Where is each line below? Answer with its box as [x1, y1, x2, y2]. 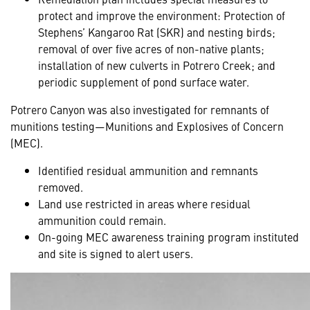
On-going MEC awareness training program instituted [38, 228, 299, 244]
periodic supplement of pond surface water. [38, 73, 249, 89]
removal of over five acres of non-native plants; [38, 40, 264, 56]
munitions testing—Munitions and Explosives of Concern [10, 118, 284, 134]
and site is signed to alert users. [38, 245, 193, 261]
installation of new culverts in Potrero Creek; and [38, 57, 275, 73]
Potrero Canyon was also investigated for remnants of [10, 101, 269, 117]
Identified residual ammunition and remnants [38, 162, 258, 178]
